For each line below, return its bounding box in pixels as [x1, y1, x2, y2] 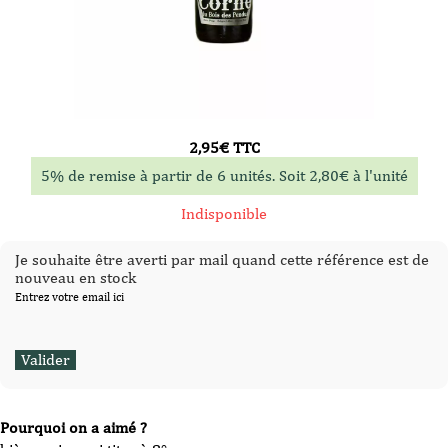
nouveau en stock [15, 268, 136, 287]
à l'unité [348, 166, 408, 185]
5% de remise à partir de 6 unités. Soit [40, 166, 309, 185]
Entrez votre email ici [15, 290, 124, 304]
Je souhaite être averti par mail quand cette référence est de [15, 250, 429, 269]
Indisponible [181, 204, 267, 223]
